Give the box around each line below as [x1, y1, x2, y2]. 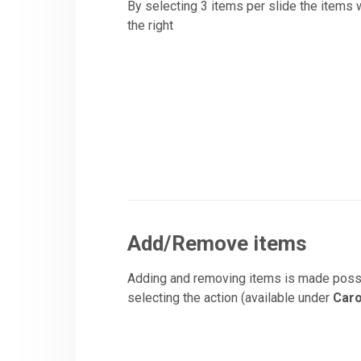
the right [127, 18, 174, 34]
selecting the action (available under [127, 290, 334, 306]
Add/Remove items [127, 230, 308, 255]
